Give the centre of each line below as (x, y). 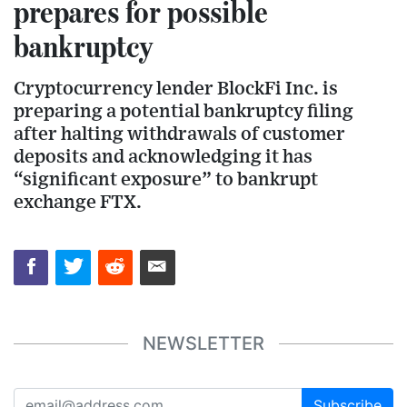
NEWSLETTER (203, 344)
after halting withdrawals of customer (179, 134)
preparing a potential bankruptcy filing (184, 112)
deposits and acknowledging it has (163, 157)
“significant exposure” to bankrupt (166, 180)
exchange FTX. (78, 203)
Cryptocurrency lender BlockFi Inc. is (176, 89)
